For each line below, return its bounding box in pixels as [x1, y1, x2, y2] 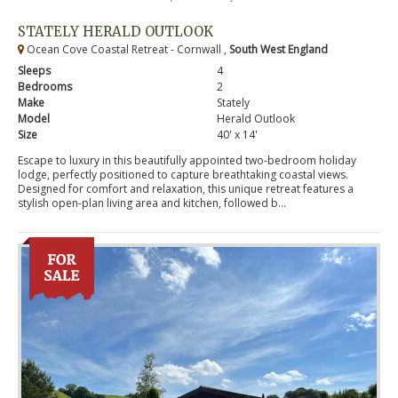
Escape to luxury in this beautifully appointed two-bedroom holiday [18, 153, 356, 169]
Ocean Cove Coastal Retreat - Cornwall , [24, 42, 229, 58]
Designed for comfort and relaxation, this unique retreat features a [18, 181, 354, 197]
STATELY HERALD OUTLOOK [18, 23, 213, 41]
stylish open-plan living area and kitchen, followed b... [18, 195, 286, 211]
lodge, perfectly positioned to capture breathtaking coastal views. [18, 167, 348, 183]
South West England [229, 42, 328, 58]
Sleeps [18, 63, 51, 79]
